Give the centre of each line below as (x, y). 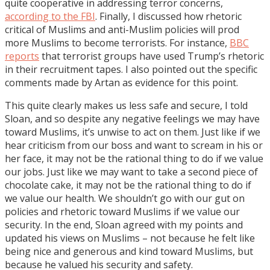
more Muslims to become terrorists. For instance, (117, 42)
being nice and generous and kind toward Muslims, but (129, 251)
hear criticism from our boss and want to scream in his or (134, 145)
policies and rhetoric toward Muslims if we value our (122, 211)
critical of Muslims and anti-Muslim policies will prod (122, 29)
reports (22, 56)
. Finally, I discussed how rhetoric (168, 16)
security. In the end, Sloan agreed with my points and (124, 224)
